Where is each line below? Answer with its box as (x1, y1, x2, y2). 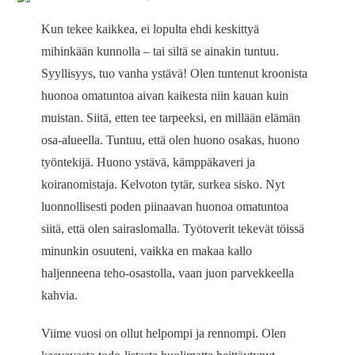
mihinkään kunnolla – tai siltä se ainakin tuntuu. (41, 44, 280, 59)
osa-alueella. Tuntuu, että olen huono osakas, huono (41, 133, 300, 147)
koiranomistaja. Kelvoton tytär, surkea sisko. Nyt (41, 177, 285, 192)
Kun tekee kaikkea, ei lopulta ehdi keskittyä (41, 22, 260, 36)
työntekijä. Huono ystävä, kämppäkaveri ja (41, 155, 256, 170)
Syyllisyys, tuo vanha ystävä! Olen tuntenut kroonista (41, 67, 308, 81)
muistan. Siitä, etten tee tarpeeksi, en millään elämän (41, 111, 301, 125)
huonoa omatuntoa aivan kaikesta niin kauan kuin (41, 89, 289, 103)
